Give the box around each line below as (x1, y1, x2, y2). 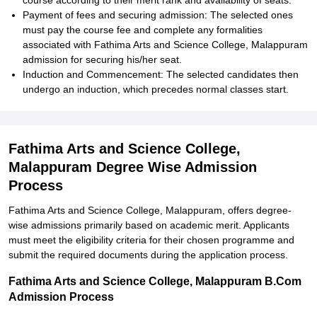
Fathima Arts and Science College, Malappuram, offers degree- (8, 204, 292, 216)
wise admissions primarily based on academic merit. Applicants (8, 219, 289, 231)
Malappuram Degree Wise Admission (8, 159, 257, 175)
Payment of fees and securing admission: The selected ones (23, 9, 293, 21)
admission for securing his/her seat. (23, 54, 182, 65)
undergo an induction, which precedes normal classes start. (23, 83, 289, 95)
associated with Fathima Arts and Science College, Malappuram (23, 39, 308, 50)
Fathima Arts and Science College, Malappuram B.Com (8, 275, 301, 287)
